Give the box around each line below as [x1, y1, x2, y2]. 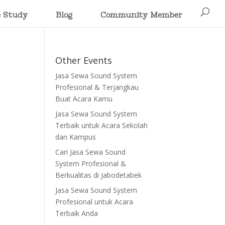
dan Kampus [55, 132, 96, 142]
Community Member [100, 12, 182, 20]
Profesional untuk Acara [55, 197, 134, 206]
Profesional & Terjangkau [55, 82, 139, 92]
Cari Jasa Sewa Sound [55, 147, 126, 157]
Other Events [55, 54, 113, 66]
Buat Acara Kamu [55, 94, 113, 103]
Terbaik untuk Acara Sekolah [55, 121, 148, 130]
